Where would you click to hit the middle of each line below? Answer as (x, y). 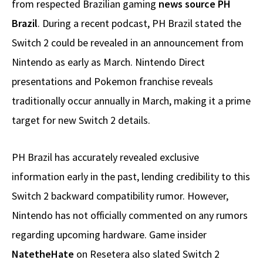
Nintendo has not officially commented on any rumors (130, 215)
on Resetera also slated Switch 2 (148, 254)
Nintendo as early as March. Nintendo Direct (108, 62)
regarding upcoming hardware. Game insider (109, 234)
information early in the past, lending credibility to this (131, 176)
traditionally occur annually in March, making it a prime (131, 100)
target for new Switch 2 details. (81, 120)
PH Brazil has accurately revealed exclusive (105, 157)
